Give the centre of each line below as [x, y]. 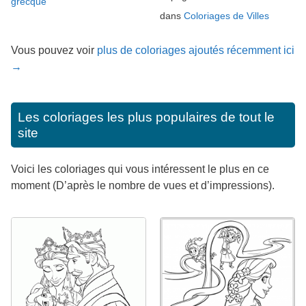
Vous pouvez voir [54, 50]
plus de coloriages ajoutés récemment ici [196, 50]
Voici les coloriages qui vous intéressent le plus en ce [140, 169]
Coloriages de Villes [226, 15]
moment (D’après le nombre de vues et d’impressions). [143, 185]
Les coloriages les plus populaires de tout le [146, 117]
